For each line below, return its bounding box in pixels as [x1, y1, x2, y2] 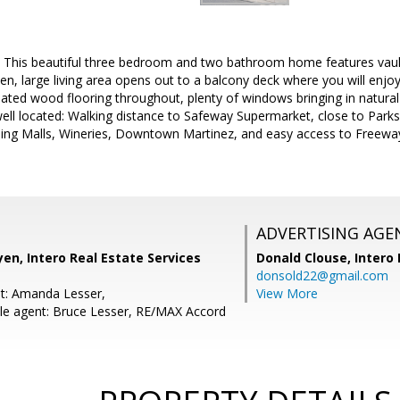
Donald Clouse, [256, 249, 354, 266]
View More [256, 285, 318, 302]
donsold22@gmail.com [256, 267, 388, 284]
